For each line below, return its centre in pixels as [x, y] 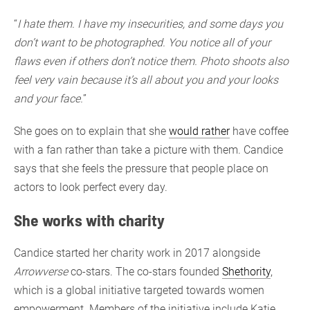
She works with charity [89, 219]
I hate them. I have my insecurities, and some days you [150, 24]
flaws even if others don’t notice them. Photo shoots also [151, 61]
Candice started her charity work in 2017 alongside [137, 253]
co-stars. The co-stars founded [145, 271]
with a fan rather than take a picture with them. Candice [148, 149]
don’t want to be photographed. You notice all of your [142, 42]
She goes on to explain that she [91, 131]
